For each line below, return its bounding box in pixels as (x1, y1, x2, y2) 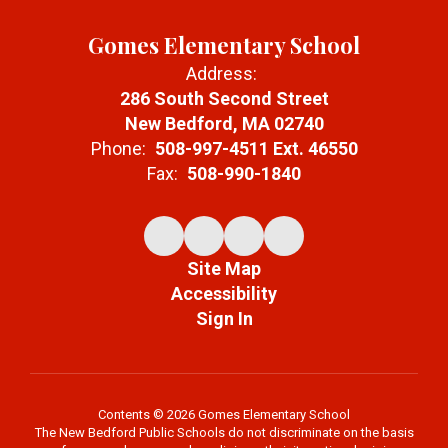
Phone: (90, 137, 146, 159)
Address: (186, 62, 257, 84)
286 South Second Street (119, 87, 329, 109)
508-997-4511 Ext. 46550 (154, 137, 358, 159)
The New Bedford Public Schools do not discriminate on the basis (34, 424, 414, 440)
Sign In (195, 307, 253, 329)
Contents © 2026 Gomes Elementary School (98, 406, 350, 422)
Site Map (187, 257, 261, 279)
